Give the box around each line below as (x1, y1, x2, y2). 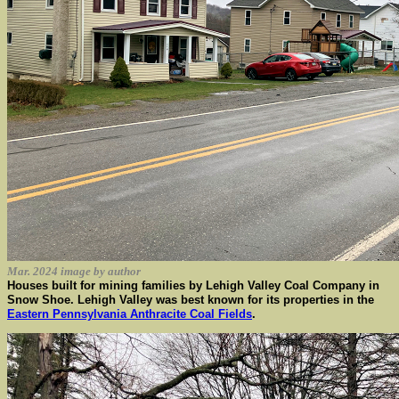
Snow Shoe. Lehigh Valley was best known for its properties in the (7, 293, 374, 306)
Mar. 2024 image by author (7, 265, 141, 278)
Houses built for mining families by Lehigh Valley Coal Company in (7, 279, 379, 292)
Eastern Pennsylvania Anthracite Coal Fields (7, 307, 252, 321)
